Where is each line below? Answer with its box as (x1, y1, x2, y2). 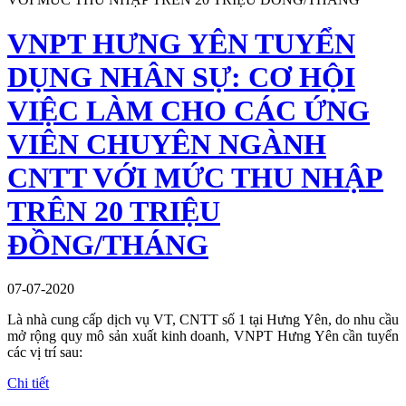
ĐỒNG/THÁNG (7, 227, 208, 261)
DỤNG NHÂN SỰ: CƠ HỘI (7, 60, 355, 93)
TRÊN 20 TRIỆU (7, 194, 220, 227)
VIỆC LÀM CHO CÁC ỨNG (7, 93, 370, 127)
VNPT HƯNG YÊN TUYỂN (7, 26, 355, 60)
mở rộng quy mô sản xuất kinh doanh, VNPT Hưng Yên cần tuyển (7, 328, 399, 344)
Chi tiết (7, 375, 49, 391)
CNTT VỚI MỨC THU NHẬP (7, 160, 383, 194)
